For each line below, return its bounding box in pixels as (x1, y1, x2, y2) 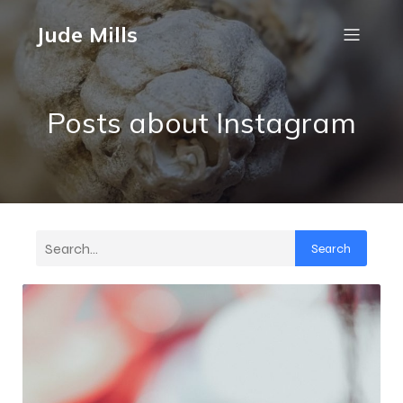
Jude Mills (36, 21, 138, 48)
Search (311, 240, 351, 256)
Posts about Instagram (47, 104, 356, 140)
